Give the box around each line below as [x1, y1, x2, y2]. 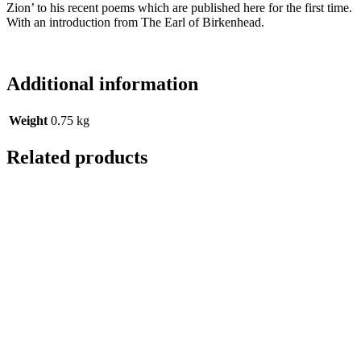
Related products [6, 146, 147, 168]
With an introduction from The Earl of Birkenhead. [6, 15, 264, 30]
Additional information [6, 73, 198, 95]
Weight [9, 113, 48, 127]
